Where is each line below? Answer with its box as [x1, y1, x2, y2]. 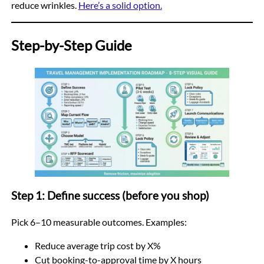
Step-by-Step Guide [11, 37, 132, 54]
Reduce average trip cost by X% [34, 240, 161, 252]
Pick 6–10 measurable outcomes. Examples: [11, 216, 187, 228]
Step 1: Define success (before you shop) [11, 189, 209, 203]
